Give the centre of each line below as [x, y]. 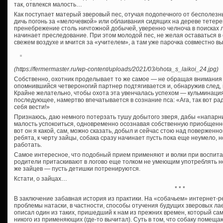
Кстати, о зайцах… [41, 179]
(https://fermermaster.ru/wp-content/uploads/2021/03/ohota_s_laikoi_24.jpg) [116, 69]
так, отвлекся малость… [48, 5]
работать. [28, 145]
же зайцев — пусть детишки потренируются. [77, 169]
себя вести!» [32, 107]
